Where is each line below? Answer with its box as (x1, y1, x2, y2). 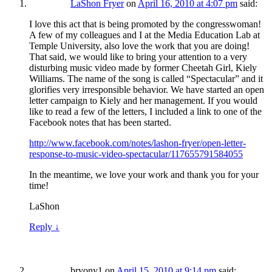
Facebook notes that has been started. (29, 117, 171, 128)
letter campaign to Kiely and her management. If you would (29, 95, 257, 106)
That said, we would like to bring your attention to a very (29, 52, 247, 63)
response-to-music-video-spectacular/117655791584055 (29, 149, 243, 160)
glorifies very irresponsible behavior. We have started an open (29, 84, 264, 95)
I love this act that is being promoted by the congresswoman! (29, 19, 261, 30)
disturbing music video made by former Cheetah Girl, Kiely (29, 63, 257, 73)
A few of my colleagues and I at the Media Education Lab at (29, 30, 260, 41)
